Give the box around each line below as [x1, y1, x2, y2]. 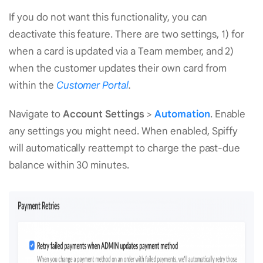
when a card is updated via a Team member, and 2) [9, 45, 234, 58]
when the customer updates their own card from [9, 62, 227, 75]
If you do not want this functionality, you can [9, 11, 208, 24]
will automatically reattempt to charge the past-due [9, 142, 241, 155]
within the [9, 79, 56, 92]
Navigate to [9, 108, 63, 121]
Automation [154, 108, 210, 121]
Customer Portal [56, 79, 129, 92]
